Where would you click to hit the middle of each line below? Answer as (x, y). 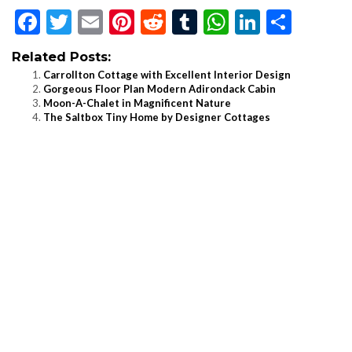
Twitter (112, 22)
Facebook (92, 22)
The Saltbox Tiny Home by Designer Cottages (157, 117)
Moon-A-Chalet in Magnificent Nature (137, 103)
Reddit (202, 22)
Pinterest (184, 22)
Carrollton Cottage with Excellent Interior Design (167, 75)
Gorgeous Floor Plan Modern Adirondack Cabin (159, 89)
